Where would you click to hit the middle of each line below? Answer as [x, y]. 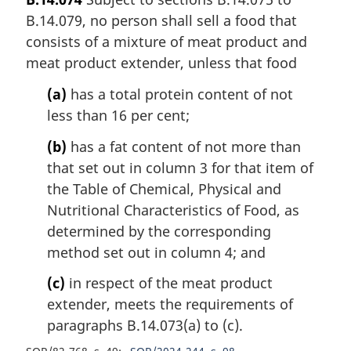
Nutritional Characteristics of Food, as [173, 210]
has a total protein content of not [180, 94]
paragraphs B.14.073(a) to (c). [145, 326]
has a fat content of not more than [184, 146]
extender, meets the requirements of [170, 304]
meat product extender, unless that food [161, 63]
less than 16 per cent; [118, 115]
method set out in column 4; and [156, 252]
